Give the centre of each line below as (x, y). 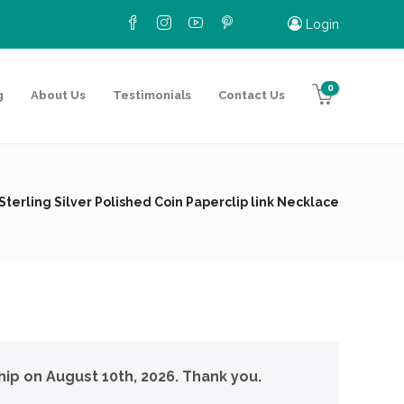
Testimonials (152, 95)
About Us (58, 95)
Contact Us (252, 95)
